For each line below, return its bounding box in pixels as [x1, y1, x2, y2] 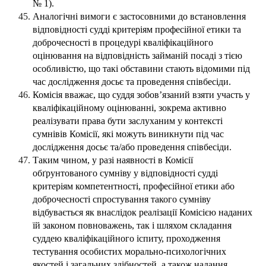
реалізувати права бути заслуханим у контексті [33, 116, 223, 126]
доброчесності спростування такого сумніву [33, 194, 211, 205]
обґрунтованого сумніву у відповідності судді [33, 168, 218, 179]
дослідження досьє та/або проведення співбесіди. [33, 142, 232, 153]
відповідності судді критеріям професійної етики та [33, 24, 241, 35]
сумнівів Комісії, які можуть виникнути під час [33, 129, 224, 140]
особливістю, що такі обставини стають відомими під [33, 64, 250, 74]
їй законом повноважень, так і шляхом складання [33, 220, 232, 231]
